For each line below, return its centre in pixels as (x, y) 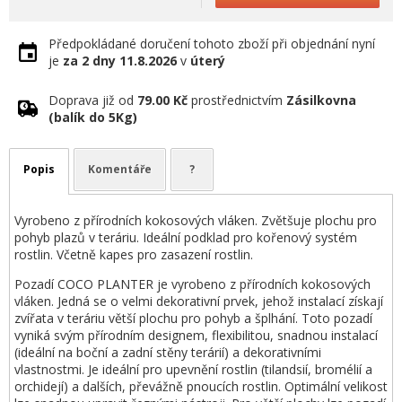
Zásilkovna (321, 100)
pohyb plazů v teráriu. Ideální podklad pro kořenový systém (186, 237)
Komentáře (120, 169)
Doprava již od (93, 100)
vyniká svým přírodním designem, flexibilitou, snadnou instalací (196, 335)
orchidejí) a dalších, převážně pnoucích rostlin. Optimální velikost (201, 386)
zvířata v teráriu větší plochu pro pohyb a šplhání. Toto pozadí (193, 318)
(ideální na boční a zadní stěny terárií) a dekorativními (168, 352)
